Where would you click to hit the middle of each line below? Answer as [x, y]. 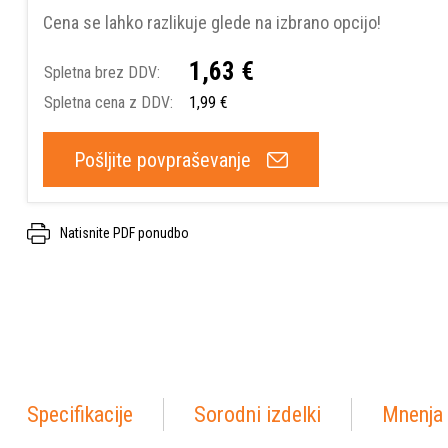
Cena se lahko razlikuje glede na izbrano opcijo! [214, 22]
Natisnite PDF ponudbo [124, 233]
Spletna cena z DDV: [108, 102]
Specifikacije [80, 414]
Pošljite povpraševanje [162, 160]
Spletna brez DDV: [102, 72]
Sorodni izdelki [257, 414]
